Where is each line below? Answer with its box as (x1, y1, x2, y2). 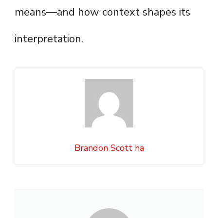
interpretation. (15, 32, 83, 47)
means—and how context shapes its (15, 5, 190, 20)
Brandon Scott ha (74, 142, 144, 154)
